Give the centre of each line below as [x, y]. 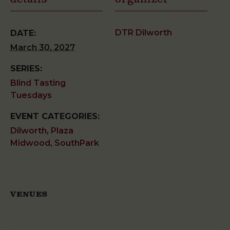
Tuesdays [31, 95]
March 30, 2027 [43, 48]
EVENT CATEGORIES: [55, 117]
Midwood [30, 143]
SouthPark [77, 143]
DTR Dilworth [143, 33]
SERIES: [26, 69]
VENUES [29, 195]
